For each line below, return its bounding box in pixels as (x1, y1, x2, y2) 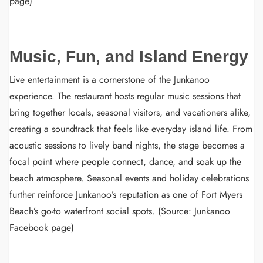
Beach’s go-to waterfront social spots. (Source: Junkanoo (9, 204, 230, 218)
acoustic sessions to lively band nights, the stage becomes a (9, 139, 245, 152)
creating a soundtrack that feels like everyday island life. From (9, 122, 252, 136)
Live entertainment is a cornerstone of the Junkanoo (9, 73, 210, 86)
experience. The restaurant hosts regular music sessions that (9, 89, 241, 103)
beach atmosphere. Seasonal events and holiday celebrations (9, 171, 249, 185)
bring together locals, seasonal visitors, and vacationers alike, (9, 106, 251, 119)
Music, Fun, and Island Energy (9, 48, 248, 66)
